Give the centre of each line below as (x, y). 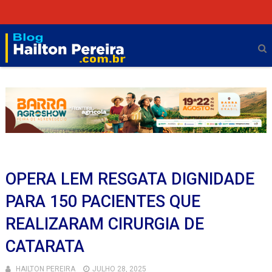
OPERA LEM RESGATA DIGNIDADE (130, 179)
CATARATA (45, 247)
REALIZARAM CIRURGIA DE (104, 224)
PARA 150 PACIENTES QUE (103, 202)
